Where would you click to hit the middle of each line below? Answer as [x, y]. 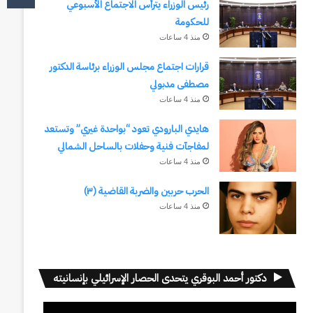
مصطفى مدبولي [179, 84]
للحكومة [192, 22]
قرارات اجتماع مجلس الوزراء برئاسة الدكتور [129, 67]
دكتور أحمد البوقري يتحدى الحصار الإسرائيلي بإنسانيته [160, 278]
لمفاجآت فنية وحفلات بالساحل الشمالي [133, 146]
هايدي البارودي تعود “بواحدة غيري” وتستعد [126, 129]
